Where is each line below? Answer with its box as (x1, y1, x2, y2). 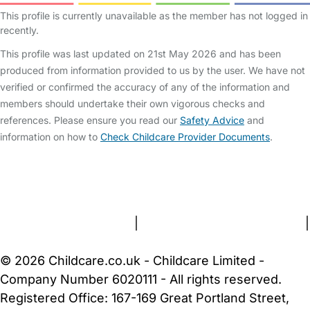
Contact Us (58, 179, 124, 193)
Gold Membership (165, 179, 271, 193)
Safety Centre (34, 160, 116, 174)
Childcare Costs (206, 160, 300, 174)
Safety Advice (180, 114, 244, 126)
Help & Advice (120, 160, 202, 174)
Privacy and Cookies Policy (142, 216, 302, 230)
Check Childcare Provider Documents (100, 131, 270, 143)
